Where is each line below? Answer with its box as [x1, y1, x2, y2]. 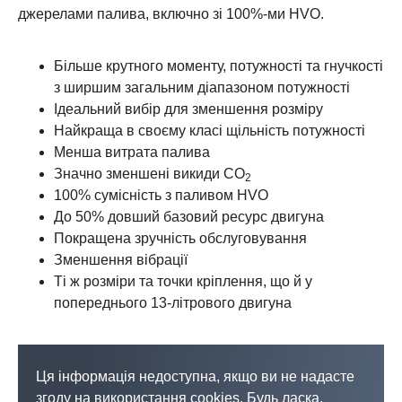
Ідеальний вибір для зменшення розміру [54, 101, 323, 117]
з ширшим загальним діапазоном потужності [54, 80, 354, 95]
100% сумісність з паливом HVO [54, 188, 268, 203]
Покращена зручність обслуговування [54, 231, 307, 246]
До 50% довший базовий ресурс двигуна [54, 209, 324, 224]
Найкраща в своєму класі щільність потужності [54, 123, 365, 138]
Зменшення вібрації [54, 252, 188, 267]
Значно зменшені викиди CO [54, 166, 245, 181]
